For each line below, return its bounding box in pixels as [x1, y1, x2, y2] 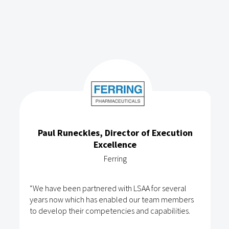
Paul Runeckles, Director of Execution [37, 126, 193, 139]
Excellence [94, 138, 136, 150]
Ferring [103, 153, 127, 164]
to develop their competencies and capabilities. [30, 205, 190, 216]
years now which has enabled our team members [30, 194, 194, 204]
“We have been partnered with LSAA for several [30, 182, 187, 193]
